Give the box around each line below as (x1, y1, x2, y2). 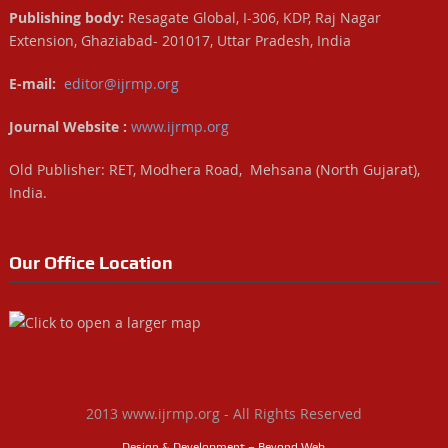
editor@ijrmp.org (63, 73, 179, 93)
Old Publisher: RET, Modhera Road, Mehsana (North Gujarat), (8, 159, 420, 179)
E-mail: (8, 73, 56, 93)
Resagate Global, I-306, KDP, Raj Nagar (123, 7, 381, 27)
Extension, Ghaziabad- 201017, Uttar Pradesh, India (8, 30, 351, 50)
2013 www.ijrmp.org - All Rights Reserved (85, 403, 362, 423)
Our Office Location (8, 251, 173, 273)
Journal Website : (8, 116, 131, 136)
